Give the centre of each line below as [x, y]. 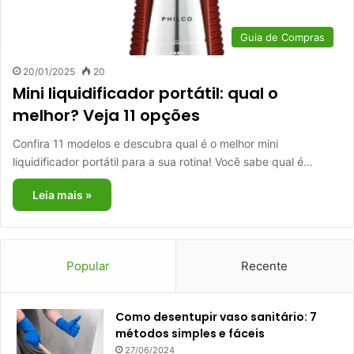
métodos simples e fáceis [190, 333]
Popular [88, 265]
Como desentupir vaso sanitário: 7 [216, 316]
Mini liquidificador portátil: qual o [145, 93]
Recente [265, 265]
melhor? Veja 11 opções [106, 115]
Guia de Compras [282, 37]
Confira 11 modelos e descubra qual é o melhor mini [145, 143]
